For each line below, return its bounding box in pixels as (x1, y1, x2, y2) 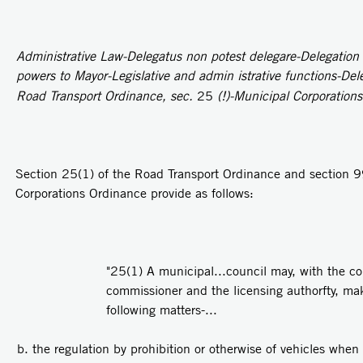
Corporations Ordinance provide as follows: (15, 186, 254, 202)
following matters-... (106, 302, 218, 318)
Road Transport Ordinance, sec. (15, 88, 197, 105)
